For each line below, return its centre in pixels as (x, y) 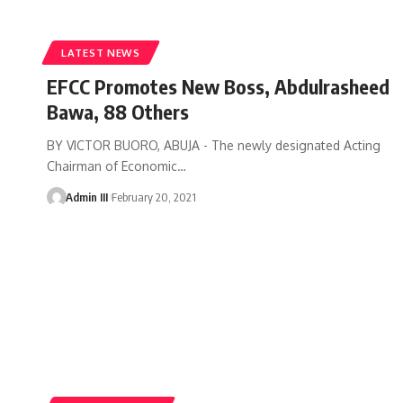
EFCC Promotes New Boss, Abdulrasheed (218, 86)
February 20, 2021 (153, 197)
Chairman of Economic (112, 166)
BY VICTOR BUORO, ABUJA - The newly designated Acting (214, 145)
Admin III (86, 197)
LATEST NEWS (101, 52)
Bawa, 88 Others (118, 111)
